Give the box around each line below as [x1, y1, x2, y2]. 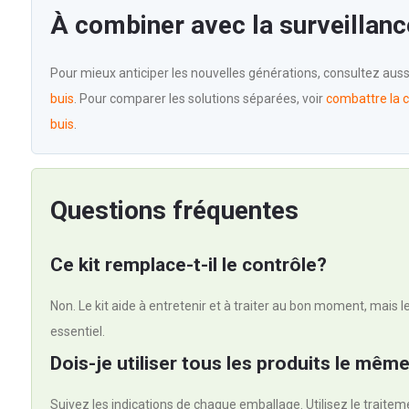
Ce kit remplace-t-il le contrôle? [49, 254, 327, 276]
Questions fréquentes [49, 195, 299, 225]
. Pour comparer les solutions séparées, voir [73, 91, 326, 106]
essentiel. [49, 324, 105, 339]
